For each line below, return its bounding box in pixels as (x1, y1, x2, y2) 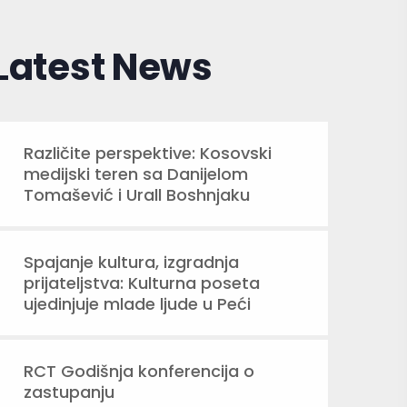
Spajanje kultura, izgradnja (24, 251, 239, 273)
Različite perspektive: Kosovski (24, 142, 272, 164)
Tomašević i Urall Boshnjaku (24, 184, 250, 206)
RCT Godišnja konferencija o (24, 360, 254, 382)
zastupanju (24, 381, 114, 403)
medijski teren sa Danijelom (24, 163, 248, 185)
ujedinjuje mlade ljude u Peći (24, 293, 251, 315)
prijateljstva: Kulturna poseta (24, 272, 260, 294)
